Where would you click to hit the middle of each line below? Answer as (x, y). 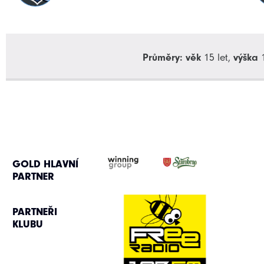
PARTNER (33, 177)
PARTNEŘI (34, 212)
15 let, (217, 57)
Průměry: (163, 57)
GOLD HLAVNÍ (45, 164)
